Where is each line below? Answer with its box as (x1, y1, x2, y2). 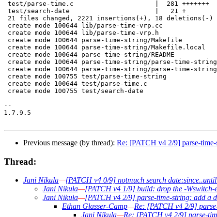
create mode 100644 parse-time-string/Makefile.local (4, 43, 205, 51)
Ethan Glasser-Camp (62, 202, 127, 211)
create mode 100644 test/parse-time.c (4, 79, 147, 87)
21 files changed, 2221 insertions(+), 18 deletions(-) (4, 14, 213, 22)
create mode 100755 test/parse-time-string (4, 72, 167, 80)
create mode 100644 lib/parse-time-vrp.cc (4, 21, 163, 29)
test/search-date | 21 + (4, 7, 186, 15)
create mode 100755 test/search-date (4, 87, 143, 94)
